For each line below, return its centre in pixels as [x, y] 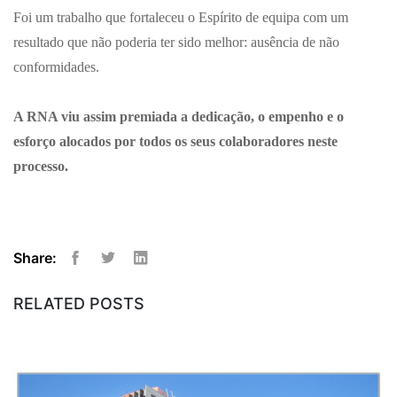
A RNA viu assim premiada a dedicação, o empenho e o [179, 116]
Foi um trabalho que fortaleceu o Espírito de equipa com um [181, 17]
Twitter [122, 273]
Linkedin [161, 273]
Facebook [97, 273]
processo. [41, 166]
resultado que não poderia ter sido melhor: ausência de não [176, 42]
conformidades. [56, 66]
